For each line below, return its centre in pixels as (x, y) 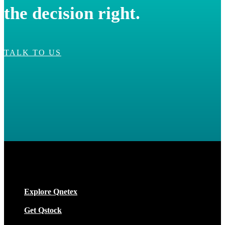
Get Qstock (43, 210)
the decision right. (72, 13)
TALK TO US (33, 52)
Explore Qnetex (51, 191)
